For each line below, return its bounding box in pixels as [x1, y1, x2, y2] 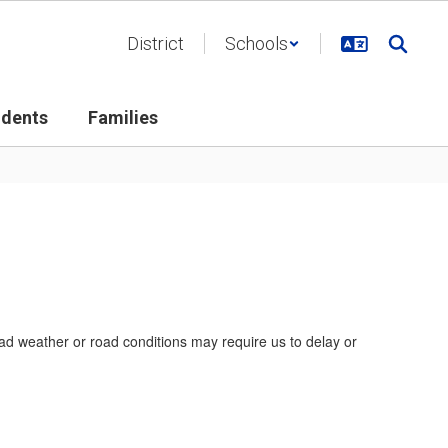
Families [88, 107, 158, 128]
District [127, 33, 184, 54]
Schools [225, 33, 288, 54]
